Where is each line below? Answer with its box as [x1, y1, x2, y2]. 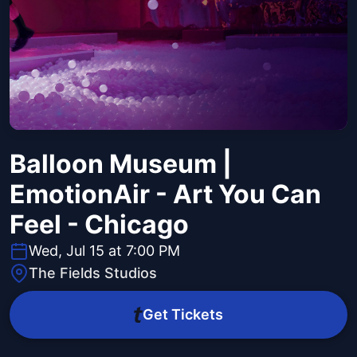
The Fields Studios [29, 265, 157, 282]
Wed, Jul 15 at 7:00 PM [29, 242, 180, 260]
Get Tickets [142, 306, 223, 324]
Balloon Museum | [10, 148, 232, 180]
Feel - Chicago [10, 209, 189, 241]
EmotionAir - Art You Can [10, 178, 321, 210]
